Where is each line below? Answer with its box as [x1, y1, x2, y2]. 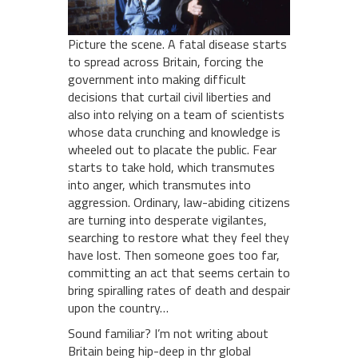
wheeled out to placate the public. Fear [68, 139, 276, 159]
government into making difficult [68, 69, 246, 89]
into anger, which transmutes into [68, 174, 251, 194]
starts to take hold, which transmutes [68, 157, 275, 177]
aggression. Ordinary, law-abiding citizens [68, 192, 290, 212]
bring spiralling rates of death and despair [68, 280, 290, 300]
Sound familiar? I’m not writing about [68, 323, 268, 343]
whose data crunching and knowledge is [68, 121, 280, 141]
